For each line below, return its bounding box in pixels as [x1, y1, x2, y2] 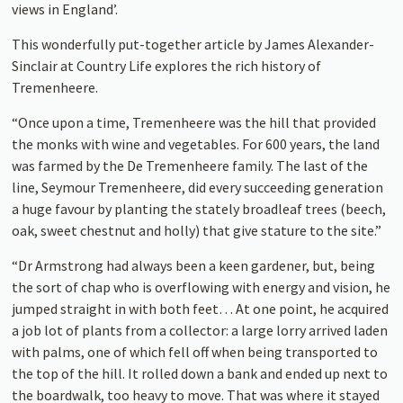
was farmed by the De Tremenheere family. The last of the [12, 157, 369, 175]
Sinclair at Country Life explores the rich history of [12, 57, 322, 76]
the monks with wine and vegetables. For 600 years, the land [12, 135, 381, 154]
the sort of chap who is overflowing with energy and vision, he [12, 278, 391, 297]
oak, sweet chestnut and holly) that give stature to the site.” [12, 221, 382, 240]
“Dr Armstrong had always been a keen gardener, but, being [12, 256, 376, 275]
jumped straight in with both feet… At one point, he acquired [12, 300, 390, 318]
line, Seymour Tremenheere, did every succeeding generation [12, 178, 384, 197]
